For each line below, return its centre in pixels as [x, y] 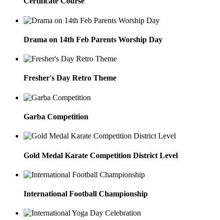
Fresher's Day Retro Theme [70, 78]
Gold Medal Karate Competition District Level [101, 155]
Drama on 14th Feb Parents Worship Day [93, 39]
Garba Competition [56, 117]
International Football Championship [86, 194]
